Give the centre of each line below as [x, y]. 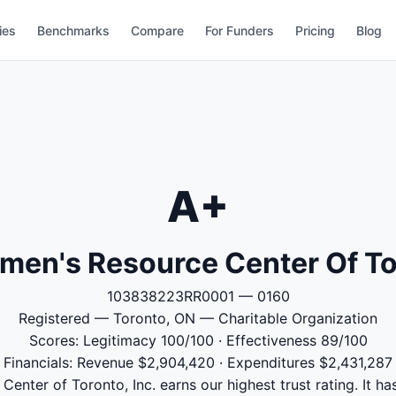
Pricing [316, 30]
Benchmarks [74, 30]
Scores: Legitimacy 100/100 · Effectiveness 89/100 [198, 340]
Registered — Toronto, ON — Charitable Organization [198, 318]
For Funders [240, 30]
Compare [158, 30]
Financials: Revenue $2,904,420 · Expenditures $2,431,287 [198, 362]
